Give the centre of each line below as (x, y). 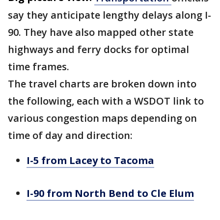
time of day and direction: (70, 135)
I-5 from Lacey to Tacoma (90, 160)
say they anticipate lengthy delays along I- (110, 15)
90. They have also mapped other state (101, 32)
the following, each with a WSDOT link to (106, 101)
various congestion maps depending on (102, 118)
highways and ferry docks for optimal (98, 49)
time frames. (39, 67)
